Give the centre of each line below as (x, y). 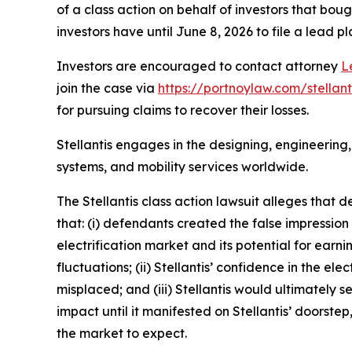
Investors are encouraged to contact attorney (199, 66)
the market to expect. (122, 333)
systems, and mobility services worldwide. (182, 166)
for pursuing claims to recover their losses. (183, 110)
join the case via (107, 88)
